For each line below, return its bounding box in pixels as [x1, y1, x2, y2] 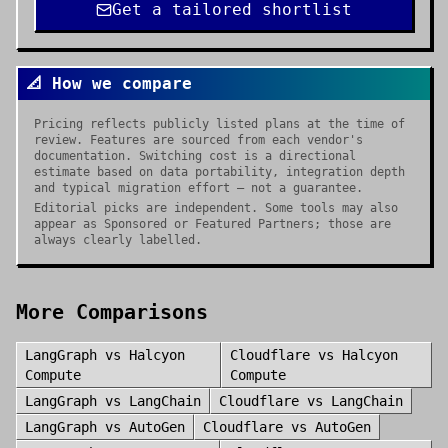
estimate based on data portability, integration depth [34, 165, 405, 179]
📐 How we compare [26, 74, 192, 93]
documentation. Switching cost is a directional [34, 149, 356, 163]
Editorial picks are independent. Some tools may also [34, 201, 398, 215]
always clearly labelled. [34, 233, 202, 247]
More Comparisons [16, 300, 208, 324]
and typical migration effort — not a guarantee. [34, 181, 363, 195]
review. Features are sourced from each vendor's [34, 133, 363, 147]
